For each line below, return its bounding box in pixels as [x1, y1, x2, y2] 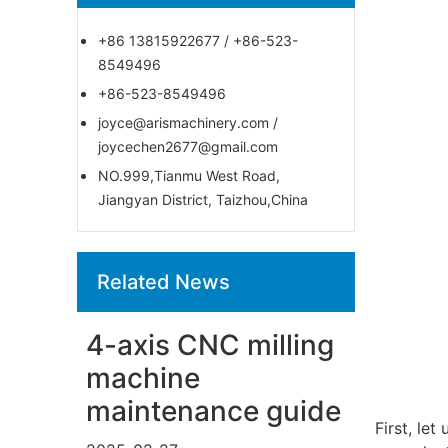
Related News [97, 269, 231, 294]
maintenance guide [86, 393, 342, 428]
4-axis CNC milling [86, 327, 335, 362]
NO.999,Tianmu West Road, [98, 166, 281, 184]
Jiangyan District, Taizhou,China [98, 190, 309, 208]
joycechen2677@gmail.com [98, 137, 279, 155]
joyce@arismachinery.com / [98, 113, 279, 131]
